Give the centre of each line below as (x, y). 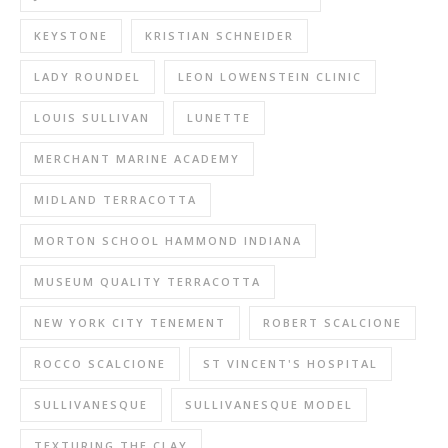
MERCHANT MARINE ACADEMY (137, 159)
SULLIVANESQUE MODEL (269, 405)
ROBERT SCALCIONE (332, 323)
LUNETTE (219, 118)
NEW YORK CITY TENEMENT (130, 323)
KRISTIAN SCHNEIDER (219, 36)
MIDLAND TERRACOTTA (115, 200)
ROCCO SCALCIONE (100, 364)
